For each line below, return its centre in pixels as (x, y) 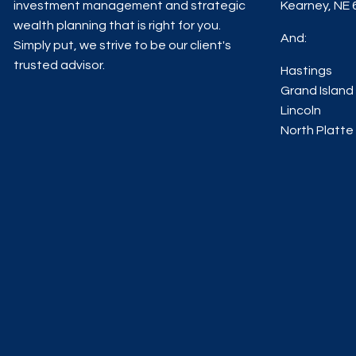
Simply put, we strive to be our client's (123, 46)
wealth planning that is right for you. (118, 26)
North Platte (317, 131)
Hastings (307, 71)
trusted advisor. (60, 66)
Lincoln (301, 111)
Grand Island (317, 91)
